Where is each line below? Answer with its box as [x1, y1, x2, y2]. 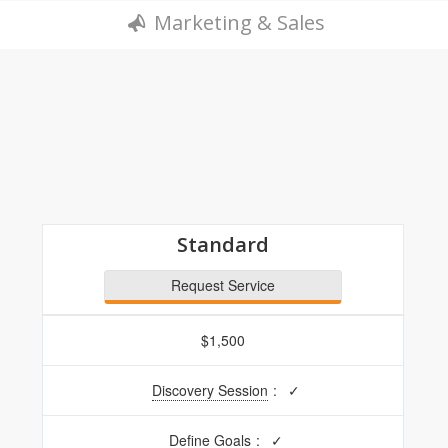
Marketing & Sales [153, 8, 325, 36]
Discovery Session [152, 379, 269, 400]
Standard [176, 230, 269, 258]
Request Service [170, 274, 275, 295]
